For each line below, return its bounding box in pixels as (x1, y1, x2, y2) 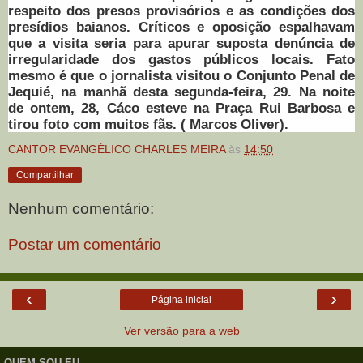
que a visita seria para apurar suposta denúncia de (8, 34, 355, 51)
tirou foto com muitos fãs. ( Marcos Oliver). (8, 115, 288, 132)
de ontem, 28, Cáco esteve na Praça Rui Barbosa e (8, 99, 355, 116)
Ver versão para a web (123, 324, 240, 338)
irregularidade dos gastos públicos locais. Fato (8, 50, 355, 67)
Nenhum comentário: (8, 200, 154, 218)
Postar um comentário (8, 236, 161, 254)
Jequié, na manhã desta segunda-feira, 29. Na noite (8, 83, 355, 100)
